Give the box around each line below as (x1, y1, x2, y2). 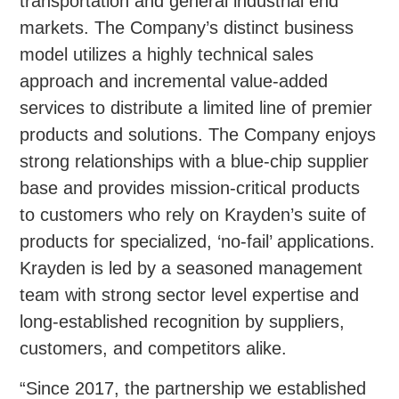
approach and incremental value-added (20, 71, 329, 92)
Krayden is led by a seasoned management (20, 258, 363, 279)
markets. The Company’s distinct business (20, 18, 354, 38)
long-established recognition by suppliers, (20, 312, 346, 332)
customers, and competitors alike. (20, 338, 288, 359)
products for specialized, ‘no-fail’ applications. (20, 232, 376, 252)
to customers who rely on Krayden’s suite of (20, 205, 367, 225)
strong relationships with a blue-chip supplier (20, 151, 370, 172)
